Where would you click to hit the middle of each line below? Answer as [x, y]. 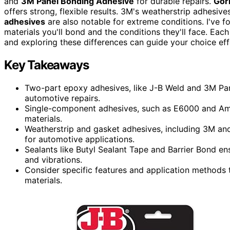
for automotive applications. [80, 139]
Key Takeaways [46, 65]
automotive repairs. [62, 98]
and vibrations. [53, 160]
